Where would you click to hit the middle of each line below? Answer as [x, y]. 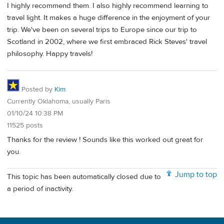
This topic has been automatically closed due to [84, 177]
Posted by [37, 89]
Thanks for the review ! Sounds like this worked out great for [105, 139]
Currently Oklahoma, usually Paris [59, 101]
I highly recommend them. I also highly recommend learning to [108, 6]
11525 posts [25, 125]
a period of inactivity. [40, 189]
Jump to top [196, 175]
